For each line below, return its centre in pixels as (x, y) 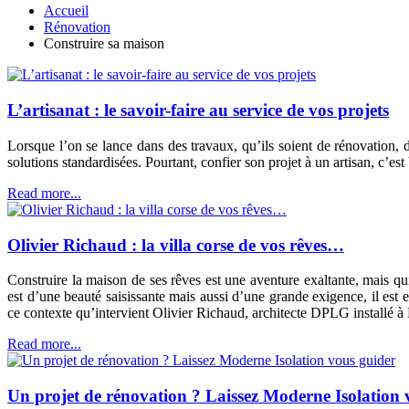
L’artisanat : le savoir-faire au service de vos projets (198, 110)
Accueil (66, 11)
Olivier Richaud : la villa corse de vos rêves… (176, 245)
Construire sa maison (104, 44)
